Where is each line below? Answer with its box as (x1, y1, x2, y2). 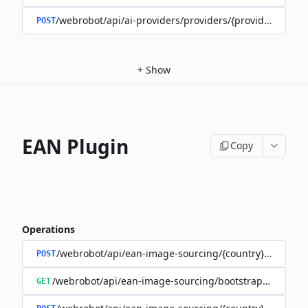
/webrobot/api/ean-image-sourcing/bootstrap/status (52, 274, 294, 287)
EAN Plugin (22, 133, 129, 159)
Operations (22, 223, 75, 236)
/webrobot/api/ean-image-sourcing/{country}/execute (56, 247, 303, 260)
